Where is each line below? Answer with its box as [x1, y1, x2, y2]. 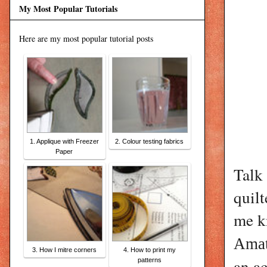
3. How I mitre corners [32, 246, 97, 253]
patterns [137, 256, 162, 263]
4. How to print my [123, 246, 176, 253]
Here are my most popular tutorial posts [19, 32, 153, 44]
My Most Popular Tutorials [19, 2, 117, 15]
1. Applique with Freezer [29, 137, 99, 145]
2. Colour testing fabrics [115, 137, 184, 145]
